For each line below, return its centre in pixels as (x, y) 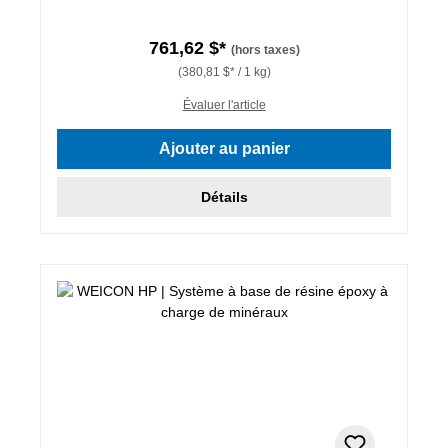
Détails (224, 196)
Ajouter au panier (224, 148)
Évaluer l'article (224, 104)
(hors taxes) (265, 49)
